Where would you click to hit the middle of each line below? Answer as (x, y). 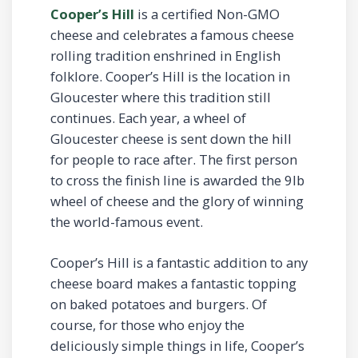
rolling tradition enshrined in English (165, 55)
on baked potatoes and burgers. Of (159, 304)
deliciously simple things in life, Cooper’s (177, 345)
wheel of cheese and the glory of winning (177, 201)
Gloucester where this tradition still (161, 97)
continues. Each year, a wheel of (148, 117)
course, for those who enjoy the (147, 324)
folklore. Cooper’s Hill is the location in (170, 76)
